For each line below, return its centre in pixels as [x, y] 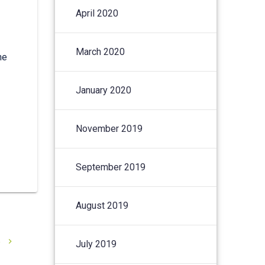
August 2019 [102, 205]
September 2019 [111, 167]
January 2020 [104, 90]
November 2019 [109, 128]
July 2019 [96, 244]
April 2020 [97, 13]
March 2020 [101, 51]
